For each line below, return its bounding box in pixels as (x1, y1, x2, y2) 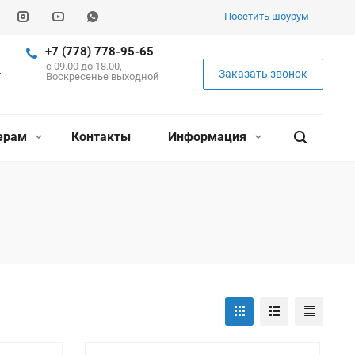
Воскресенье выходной (46, 71, 159, 82)
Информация (168, 129, 250, 144)
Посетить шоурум (224, 10, 309, 22)
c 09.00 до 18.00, (46, 60, 122, 72)
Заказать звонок (219, 67, 307, 80)
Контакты (71, 129, 131, 144)
